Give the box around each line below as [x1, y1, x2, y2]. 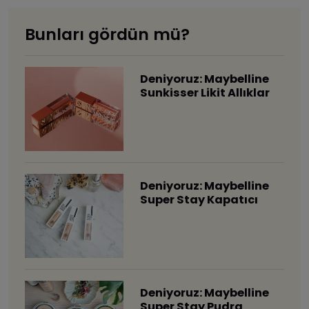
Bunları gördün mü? [25, 22, 190, 46]
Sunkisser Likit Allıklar [139, 84, 270, 101]
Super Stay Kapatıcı [139, 191, 258, 208]
